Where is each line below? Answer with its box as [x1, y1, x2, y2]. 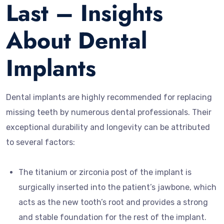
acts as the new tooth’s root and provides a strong [18, 197, 208, 207]
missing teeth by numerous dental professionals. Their [6, 107, 211, 117]
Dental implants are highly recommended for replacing [6, 92, 212, 102]
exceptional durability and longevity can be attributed [6, 122, 210, 132]
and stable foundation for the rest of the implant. [18, 212, 206, 222]
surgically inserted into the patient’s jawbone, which [18, 182, 216, 192]
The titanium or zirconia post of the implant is [18, 167, 191, 177]
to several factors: [6, 137, 75, 147]
